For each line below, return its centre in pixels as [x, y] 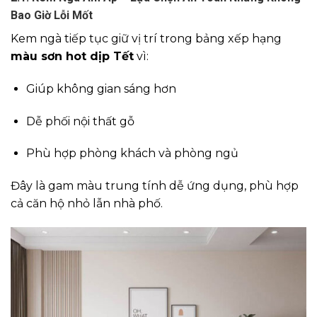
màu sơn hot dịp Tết [72, 56]
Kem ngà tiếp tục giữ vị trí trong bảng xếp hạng [146, 38]
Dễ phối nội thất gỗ [80, 121]
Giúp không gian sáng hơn [101, 88]
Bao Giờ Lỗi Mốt [52, 15]
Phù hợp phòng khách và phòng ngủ [132, 154]
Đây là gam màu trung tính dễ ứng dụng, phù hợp [155, 186]
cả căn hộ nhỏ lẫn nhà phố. [87, 204]
